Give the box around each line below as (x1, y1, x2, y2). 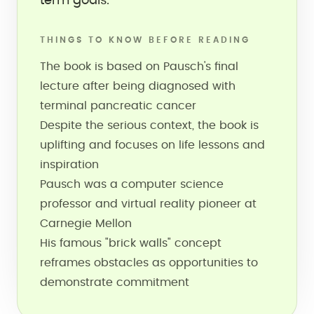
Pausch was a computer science (40, 179, 224, 190)
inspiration (40, 159, 99, 170)
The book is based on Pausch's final (40, 61, 238, 72)
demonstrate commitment (40, 277, 189, 288)
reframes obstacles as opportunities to (40, 257, 258, 268)
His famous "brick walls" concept (40, 238, 221, 249)
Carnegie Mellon (40, 218, 132, 229)
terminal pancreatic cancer (40, 100, 196, 111)
